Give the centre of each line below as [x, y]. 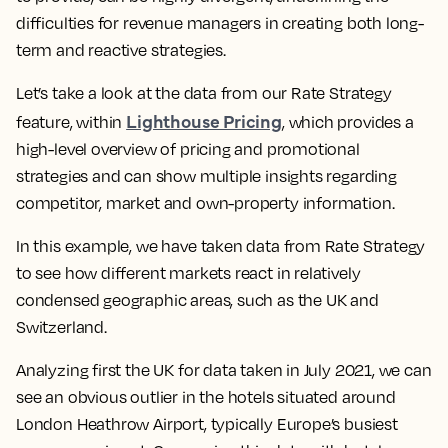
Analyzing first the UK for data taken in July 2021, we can [224, 370]
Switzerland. [61, 327]
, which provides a [347, 122]
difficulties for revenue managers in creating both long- [220, 23]
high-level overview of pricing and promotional [188, 149]
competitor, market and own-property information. [205, 203]
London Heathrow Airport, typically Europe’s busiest [207, 424]
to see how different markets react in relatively [188, 273]
